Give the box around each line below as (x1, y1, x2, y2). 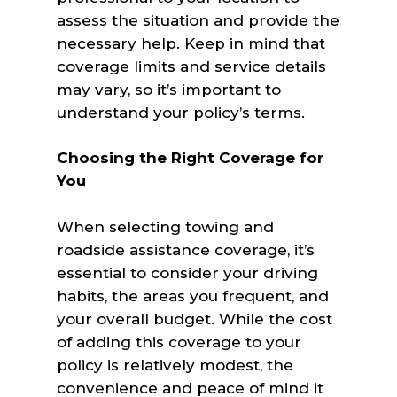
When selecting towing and (57, 217, 275, 236)
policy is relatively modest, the (57, 355, 294, 374)
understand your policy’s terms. (57, 103, 306, 121)
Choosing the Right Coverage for (57, 149, 324, 167)
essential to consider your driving (57, 263, 319, 282)
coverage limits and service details (57, 57, 327, 75)
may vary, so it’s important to (57, 80, 282, 98)
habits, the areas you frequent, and (57, 286, 330, 305)
